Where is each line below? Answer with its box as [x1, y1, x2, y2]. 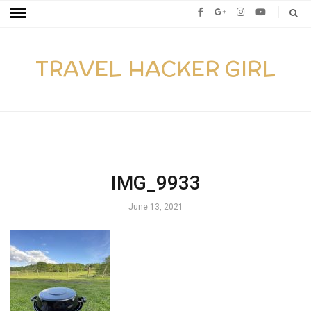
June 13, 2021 [128, 202, 183, 212]
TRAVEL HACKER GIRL [35, 54, 276, 84]
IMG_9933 [110, 171, 201, 194]
